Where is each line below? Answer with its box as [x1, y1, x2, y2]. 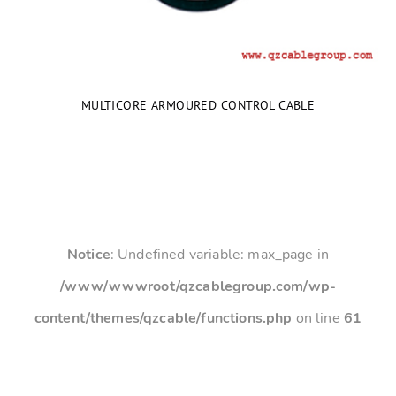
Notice [66, 245, 110, 264]
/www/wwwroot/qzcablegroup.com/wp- [59, 277, 337, 296]
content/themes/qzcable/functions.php [34, 308, 293, 328]
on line [292, 308, 344, 328]
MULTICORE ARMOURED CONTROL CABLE [80, 96, 316, 113]
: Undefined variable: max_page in [110, 245, 330, 264]
